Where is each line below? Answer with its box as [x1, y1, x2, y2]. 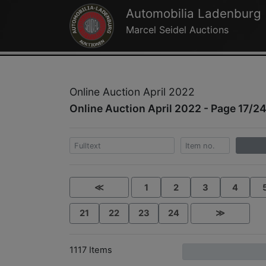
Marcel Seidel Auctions [125, 24, 229, 36]
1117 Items [69, 244, 112, 255]
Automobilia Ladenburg [125, 6, 261, 21]
